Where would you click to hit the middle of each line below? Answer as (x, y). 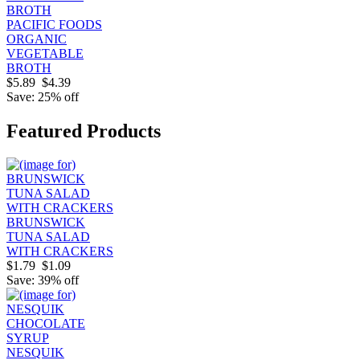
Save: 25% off (43, 96)
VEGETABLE (45, 53)
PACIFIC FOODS (54, 24)
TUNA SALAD (48, 237)
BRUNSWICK (46, 223)
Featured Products (84, 131)
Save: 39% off (43, 280)
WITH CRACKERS (60, 252)
